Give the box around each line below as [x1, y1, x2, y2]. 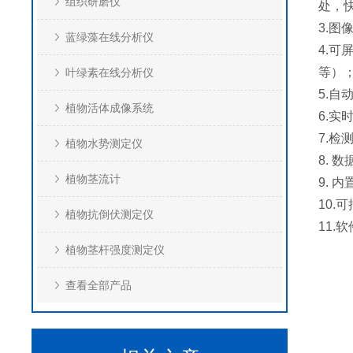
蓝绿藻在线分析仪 [65, 31, 154, 43]
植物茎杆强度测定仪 [65, 243, 165, 256]
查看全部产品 [65, 279, 132, 292]
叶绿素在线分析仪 [65, 66, 154, 79]
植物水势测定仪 [65, 137, 143, 150]
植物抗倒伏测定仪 [65, 208, 154, 221]
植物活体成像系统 [65, 102, 154, 114]
